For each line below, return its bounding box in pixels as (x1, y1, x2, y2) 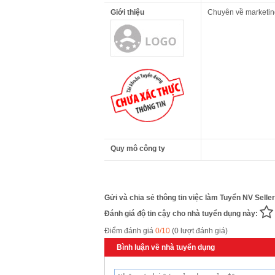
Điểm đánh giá (104, 227, 155, 235)
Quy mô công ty (110, 144, 165, 153)
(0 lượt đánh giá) (170, 227, 228, 235)
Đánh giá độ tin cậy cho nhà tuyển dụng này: (104, 209, 260, 219)
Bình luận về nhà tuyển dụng (117, 243, 215, 252)
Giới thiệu (110, 8, 144, 17)
